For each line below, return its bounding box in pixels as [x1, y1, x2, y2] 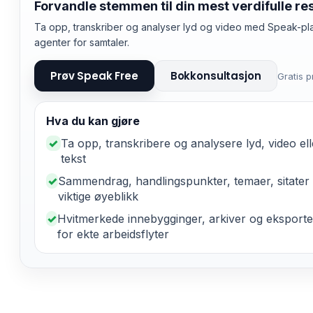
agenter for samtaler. [34, 36, 129, 48]
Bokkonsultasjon [170, 68, 261, 83]
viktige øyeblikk [58, 189, 139, 203]
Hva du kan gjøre [46, 114, 140, 128]
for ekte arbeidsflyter [57, 227, 170, 241]
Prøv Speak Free [50, 68, 138, 83]
